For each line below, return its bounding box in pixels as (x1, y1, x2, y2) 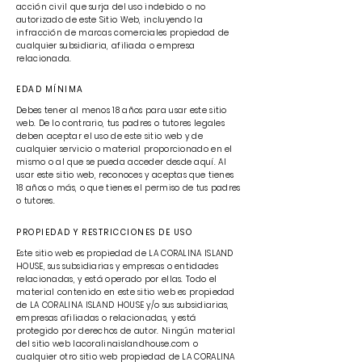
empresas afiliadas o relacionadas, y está (16, 312, 196, 324)
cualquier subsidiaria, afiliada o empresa (16, 40, 196, 52)
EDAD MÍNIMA (16, 83, 84, 95)
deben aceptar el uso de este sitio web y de (16, 130, 203, 142)
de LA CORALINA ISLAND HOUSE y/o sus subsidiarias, (16, 299, 229, 311)
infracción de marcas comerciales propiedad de (16, 27, 229, 39)
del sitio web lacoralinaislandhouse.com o (16, 338, 199, 350)
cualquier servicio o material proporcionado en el (16, 143, 233, 155)
